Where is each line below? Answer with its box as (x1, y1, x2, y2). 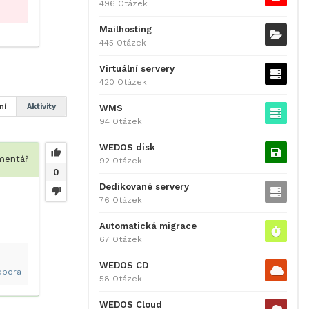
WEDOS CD (99, 260, 148, 270)
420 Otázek (99, 77, 147, 87)
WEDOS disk (99, 142, 155, 152)
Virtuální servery (99, 63, 175, 74)
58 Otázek (99, 274, 142, 283)
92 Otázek (99, 156, 142, 166)
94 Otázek (99, 117, 142, 126)
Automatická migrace (99, 221, 197, 231)
